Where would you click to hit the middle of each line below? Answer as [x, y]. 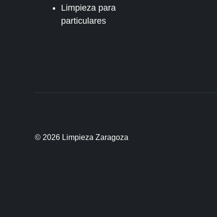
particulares [84, 21]
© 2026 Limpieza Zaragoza [82, 137]
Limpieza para [88, 8]
